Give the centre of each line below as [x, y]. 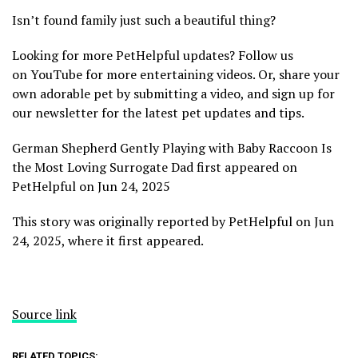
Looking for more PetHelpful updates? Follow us [153, 55]
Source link [44, 314]
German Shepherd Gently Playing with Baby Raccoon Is [172, 147]
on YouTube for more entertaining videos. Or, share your [176, 74]
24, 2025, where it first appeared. [108, 240]
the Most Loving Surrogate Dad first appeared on [155, 167]
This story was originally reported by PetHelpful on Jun [173, 221]
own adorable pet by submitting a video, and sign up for [173, 93]
